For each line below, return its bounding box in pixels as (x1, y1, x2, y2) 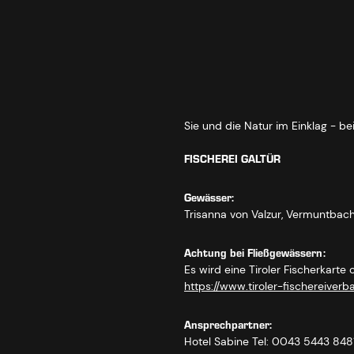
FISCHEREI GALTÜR (184, 149, 281, 169)
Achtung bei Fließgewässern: (184, 243, 326, 263)
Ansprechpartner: (184, 315, 272, 335)
